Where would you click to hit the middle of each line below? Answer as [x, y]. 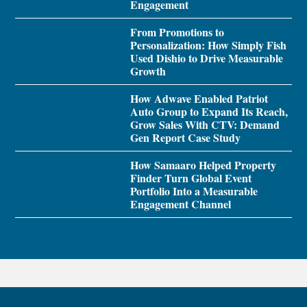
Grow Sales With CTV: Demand [205, 125]
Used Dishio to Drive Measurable [206, 58]
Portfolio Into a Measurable [194, 191]
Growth [148, 71]
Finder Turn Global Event [191, 178]
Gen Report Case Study [185, 138]
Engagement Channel [180, 204]
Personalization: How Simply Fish [208, 45]
